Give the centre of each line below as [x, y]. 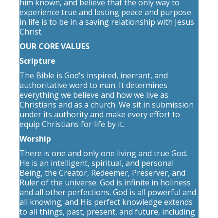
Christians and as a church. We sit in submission [107, 105]
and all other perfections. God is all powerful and [108, 192]
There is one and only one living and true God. [103, 153]
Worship [35, 139]
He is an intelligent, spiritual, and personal [97, 163]
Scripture [37, 61]
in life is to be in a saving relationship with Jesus [107, 22]
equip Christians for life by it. [72, 124]
